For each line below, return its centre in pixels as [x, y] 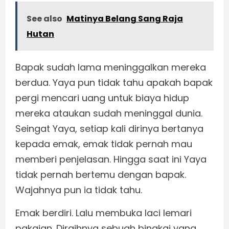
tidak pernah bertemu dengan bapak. [101, 175]
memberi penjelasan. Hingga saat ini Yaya [111, 159]
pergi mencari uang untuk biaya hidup [102, 98]
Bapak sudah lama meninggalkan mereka [111, 67]
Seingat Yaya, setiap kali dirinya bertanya [109, 129]
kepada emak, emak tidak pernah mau [104, 144]
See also [44, 19]
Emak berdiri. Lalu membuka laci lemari [104, 213]
